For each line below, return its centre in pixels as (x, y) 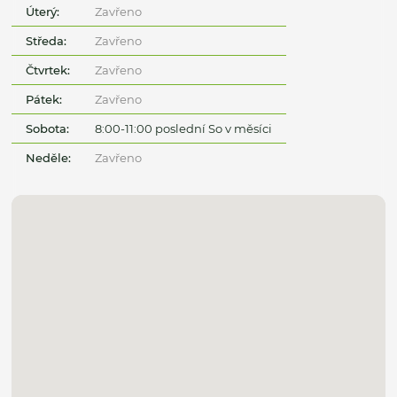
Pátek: (44, 99)
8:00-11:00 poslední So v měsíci (183, 128)
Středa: (47, 40)
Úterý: (43, 11)
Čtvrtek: (48, 70)
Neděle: (49, 157)
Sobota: (48, 128)
